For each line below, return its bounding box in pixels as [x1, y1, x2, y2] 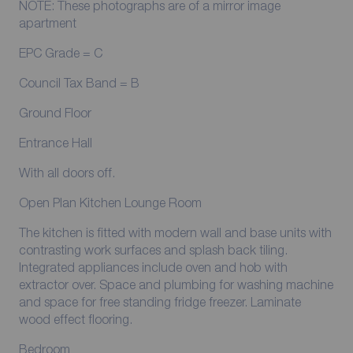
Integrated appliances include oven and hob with [18, 259, 288, 274]
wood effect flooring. [18, 311, 132, 326]
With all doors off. [18, 165, 115, 180]
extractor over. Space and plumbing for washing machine [18, 277, 333, 292]
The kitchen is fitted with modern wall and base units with [18, 225, 332, 240]
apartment [18, 15, 76, 30]
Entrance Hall [18, 135, 92, 150]
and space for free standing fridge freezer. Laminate [18, 294, 251, 309]
